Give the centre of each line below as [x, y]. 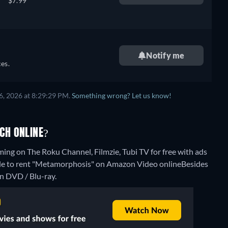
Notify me [165, 55]
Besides [195, 164]
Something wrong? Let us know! [122, 96]
